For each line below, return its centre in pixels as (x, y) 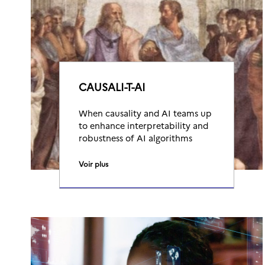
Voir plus (93, 164)
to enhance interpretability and (143, 125)
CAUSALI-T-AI (112, 87)
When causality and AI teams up (145, 113)
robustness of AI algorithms (135, 138)
